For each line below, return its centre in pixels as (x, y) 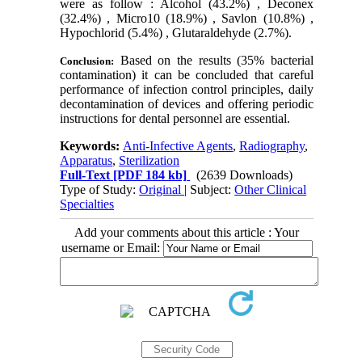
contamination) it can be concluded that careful (187, 74)
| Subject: (210, 189)
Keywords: (92, 145)
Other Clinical (271, 189)
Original (162, 189)
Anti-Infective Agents (178, 145)
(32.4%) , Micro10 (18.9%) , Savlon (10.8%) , (187, 18)
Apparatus (86, 160)
